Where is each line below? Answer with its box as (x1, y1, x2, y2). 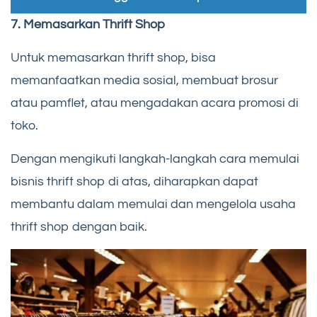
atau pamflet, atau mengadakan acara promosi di (11, 96, 299, 110)
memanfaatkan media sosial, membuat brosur (11, 73, 278, 87)
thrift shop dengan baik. (11, 219, 147, 234)
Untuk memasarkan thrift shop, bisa (11, 50, 216, 64)
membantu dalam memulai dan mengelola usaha (11, 197, 296, 211)
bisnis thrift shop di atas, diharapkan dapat (11, 174, 258, 188)
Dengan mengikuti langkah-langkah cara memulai (11, 151, 299, 166)
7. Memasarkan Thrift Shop (11, 17, 165, 31)
